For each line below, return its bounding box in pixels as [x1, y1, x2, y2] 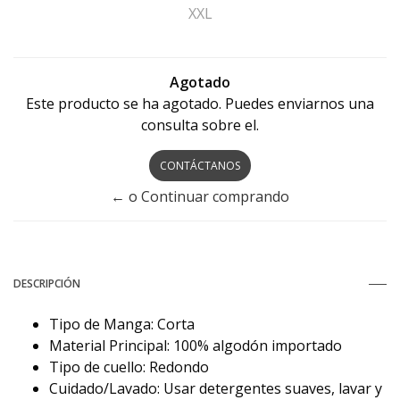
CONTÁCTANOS [160, 158, 240, 174]
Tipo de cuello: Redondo [49, 357, 209, 378]
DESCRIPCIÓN [13, 276, 80, 292]
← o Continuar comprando [111, 187, 289, 207]
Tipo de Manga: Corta [49, 314, 195, 335]
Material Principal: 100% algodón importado [49, 336, 342, 356]
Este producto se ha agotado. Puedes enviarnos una [26, 94, 374, 114]
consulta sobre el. [141, 115, 259, 136]
